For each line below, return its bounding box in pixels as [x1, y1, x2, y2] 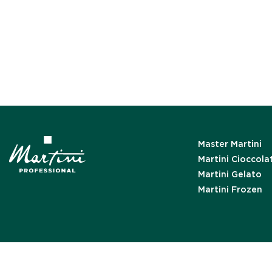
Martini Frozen [197, 185, 262, 194]
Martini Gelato [197, 169, 262, 179]
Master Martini [197, 139, 262, 149]
